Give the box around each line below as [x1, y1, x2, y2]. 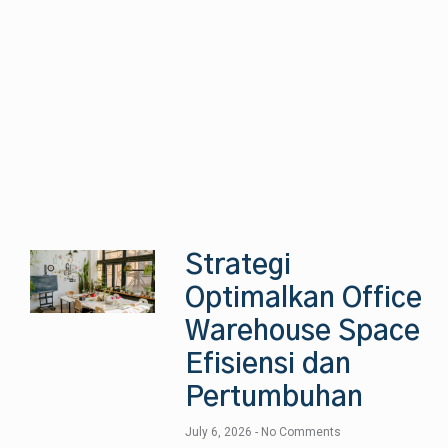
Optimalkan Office [185, 285, 423, 314]
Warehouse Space [185, 318, 421, 347]
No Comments [258, 425, 342, 440]
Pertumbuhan [185, 384, 364, 413]
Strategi [185, 252, 292, 281]
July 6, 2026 [185, 425, 256, 440]
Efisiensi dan [185, 351, 352, 380]
